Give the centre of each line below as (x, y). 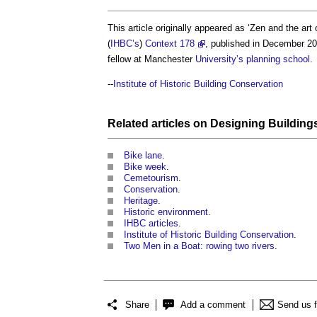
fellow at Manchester (151, 59)
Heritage (141, 200)
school (296, 59)
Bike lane (143, 155)
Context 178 (170, 43)
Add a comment (213, 305)
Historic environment (166, 212)
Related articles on (159, 123)
